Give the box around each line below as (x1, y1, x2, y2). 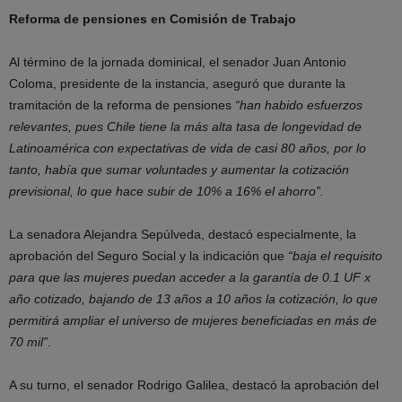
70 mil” (9, 335, 48, 350)
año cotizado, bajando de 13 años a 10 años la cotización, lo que (9, 292, 378, 307)
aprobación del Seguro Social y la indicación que (9, 249, 288, 264)
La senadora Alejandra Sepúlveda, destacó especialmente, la (9, 227, 356, 242)
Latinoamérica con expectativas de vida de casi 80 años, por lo (9, 141, 366, 156)
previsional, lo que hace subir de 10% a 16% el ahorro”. (9, 184, 324, 199)
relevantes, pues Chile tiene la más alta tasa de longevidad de (9, 119, 362, 135)
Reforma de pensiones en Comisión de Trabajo (9, 12, 296, 27)
